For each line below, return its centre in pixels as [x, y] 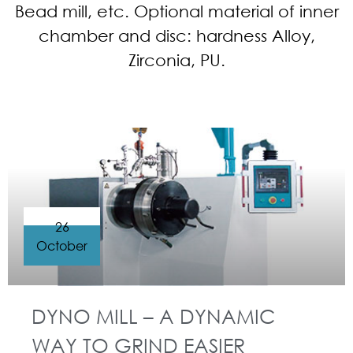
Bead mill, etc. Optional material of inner [176, 11]
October [62, 245]
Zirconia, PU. [176, 60]
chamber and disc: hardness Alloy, [176, 35]
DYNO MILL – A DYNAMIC [153, 316]
